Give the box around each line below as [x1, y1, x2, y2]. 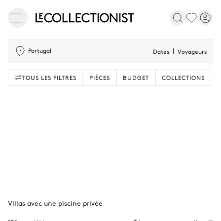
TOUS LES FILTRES [22, 74, 76, 81]
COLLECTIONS [162, 74, 205, 81]
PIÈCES [89, 74, 110, 81]
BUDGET [123, 74, 149, 81]
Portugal [28, 46, 51, 54]
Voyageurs [178, 47, 207, 55]
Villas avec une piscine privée [8, 198, 103, 208]
